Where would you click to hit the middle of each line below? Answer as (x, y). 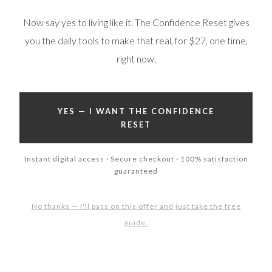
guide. (136, 222)
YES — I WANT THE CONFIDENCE (136, 111)
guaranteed (136, 171)
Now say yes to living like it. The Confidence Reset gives (136, 22)
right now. (136, 58)
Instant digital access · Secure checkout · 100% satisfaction (136, 158)
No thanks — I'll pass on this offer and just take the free (136, 206)
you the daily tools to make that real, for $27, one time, (136, 40)
